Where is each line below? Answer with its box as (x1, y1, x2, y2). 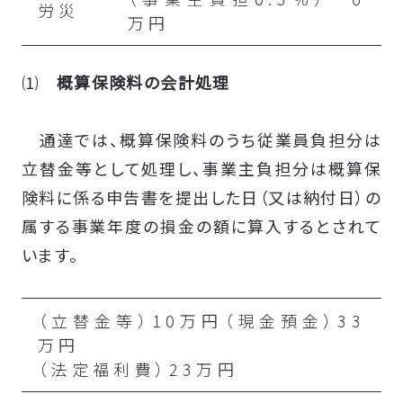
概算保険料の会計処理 (56, 69, 230, 94)
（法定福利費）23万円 (37, 357, 239, 381)
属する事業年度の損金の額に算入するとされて (21, 213, 382, 237)
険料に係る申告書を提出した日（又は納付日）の (21, 184, 382, 209)
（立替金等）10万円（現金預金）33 (37, 309, 366, 333)
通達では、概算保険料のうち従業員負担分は (21, 127, 382, 151)
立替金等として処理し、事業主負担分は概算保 (21, 156, 382, 180)
